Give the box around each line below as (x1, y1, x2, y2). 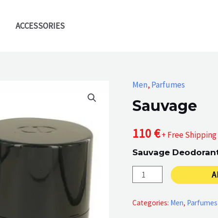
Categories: (132, 198, 170, 207)
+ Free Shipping (162, 129, 217, 140)
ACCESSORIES (16, 20, 65, 31)
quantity (132, 182, 163, 194)
